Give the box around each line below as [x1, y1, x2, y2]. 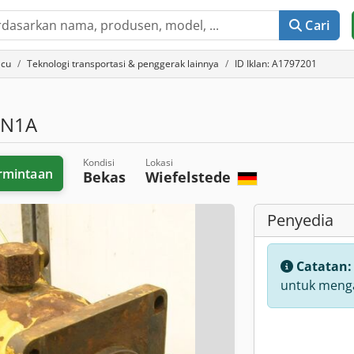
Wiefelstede [145, 168, 235, 186]
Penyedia [267, 209, 333, 231]
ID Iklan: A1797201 [235, 57, 317, 70]
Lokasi [145, 156, 173, 169]
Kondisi [82, 156, 115, 169]
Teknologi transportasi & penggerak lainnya [27, 57, 219, 70]
